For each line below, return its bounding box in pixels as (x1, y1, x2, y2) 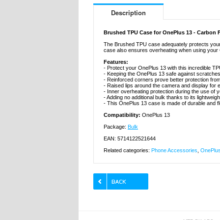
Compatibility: (104, 112, 142, 118)
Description (111, 8, 146, 18)
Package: (104, 124, 128, 130)
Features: (104, 59, 128, 65)
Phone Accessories (151, 147, 197, 154)
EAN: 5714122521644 (104, 136, 156, 142)
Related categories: (104, 147, 151, 154)
